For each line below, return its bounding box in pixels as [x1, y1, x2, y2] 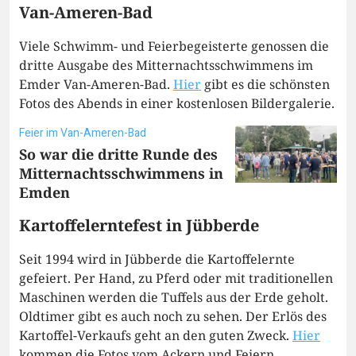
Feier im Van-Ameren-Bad [19, 125, 146, 142]
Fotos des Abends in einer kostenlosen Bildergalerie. [19, 95, 335, 113]
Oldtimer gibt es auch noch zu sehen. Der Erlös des [19, 308, 327, 326]
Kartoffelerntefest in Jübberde [19, 215, 259, 237]
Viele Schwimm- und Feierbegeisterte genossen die [19, 37, 329, 56]
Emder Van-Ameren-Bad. [19, 75, 173, 94]
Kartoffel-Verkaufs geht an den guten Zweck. [19, 327, 292, 345]
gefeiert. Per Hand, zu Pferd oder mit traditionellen [19, 269, 333, 288]
